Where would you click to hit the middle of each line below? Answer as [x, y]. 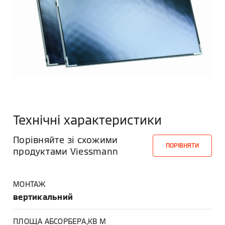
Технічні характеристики [88, 120]
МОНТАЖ [30, 184]
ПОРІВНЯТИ [182, 145]
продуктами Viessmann [66, 151]
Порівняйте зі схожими [66, 140]
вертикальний [43, 197]
